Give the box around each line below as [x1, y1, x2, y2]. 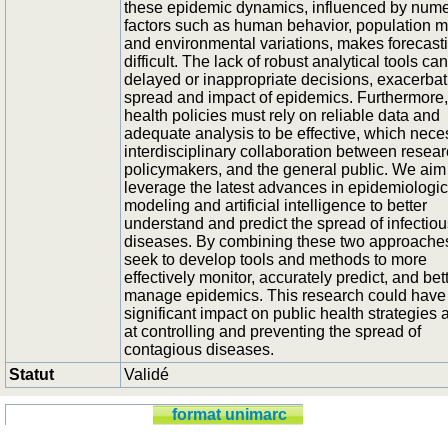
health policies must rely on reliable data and [124, 107, 440, 124]
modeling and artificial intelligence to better [124, 197, 427, 214]
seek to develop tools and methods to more [124, 251, 427, 268]
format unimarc [172, 406, 287, 423]
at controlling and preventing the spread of [124, 323, 421, 340]
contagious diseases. [124, 341, 274, 358]
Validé [124, 366, 169, 383]
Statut [9, 366, 54, 383]
